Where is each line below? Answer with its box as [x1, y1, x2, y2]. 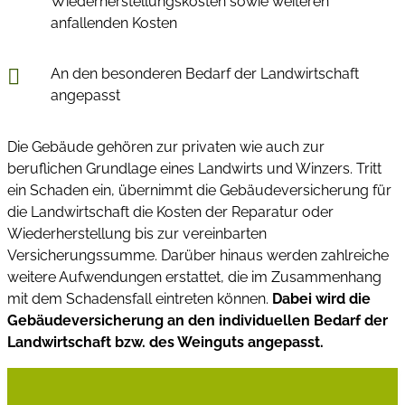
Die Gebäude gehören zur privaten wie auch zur [7, 137, 325, 155]
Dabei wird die [272, 289, 371, 307]
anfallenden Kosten [51, 14, 177, 32]
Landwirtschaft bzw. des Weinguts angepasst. [7, 333, 324, 351]
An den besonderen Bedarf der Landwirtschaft [51, 65, 359, 83]
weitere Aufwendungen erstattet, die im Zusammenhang [7, 268, 381, 286]
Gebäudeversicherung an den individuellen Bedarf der [7, 311, 388, 329]
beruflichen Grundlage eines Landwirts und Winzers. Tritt [7, 159, 381, 177]
